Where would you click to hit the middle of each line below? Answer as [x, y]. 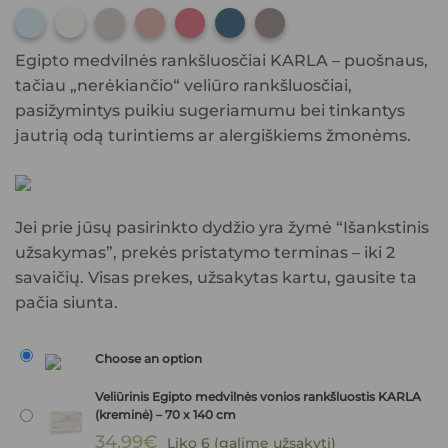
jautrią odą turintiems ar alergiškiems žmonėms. [213, 136]
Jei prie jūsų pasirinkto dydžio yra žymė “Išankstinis [222, 227]
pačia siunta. [66, 302]
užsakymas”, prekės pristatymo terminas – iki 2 [205, 252]
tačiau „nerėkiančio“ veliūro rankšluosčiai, [183, 86]
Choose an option [148, 359]
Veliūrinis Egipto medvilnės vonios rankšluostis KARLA [258, 396]
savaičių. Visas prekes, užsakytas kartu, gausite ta [216, 277]
